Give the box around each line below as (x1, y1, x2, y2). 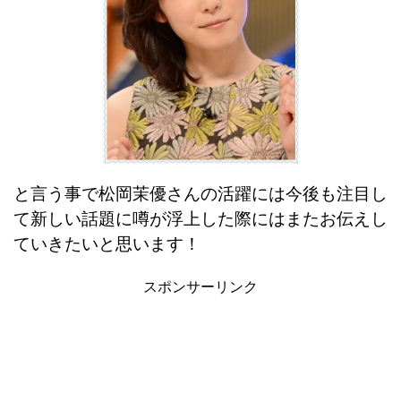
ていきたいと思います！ (13, 234, 200, 253)
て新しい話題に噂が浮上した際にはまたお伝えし (13, 209, 388, 228)
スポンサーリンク (143, 278, 258, 294)
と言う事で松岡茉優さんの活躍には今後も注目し (13, 183, 388, 203)
